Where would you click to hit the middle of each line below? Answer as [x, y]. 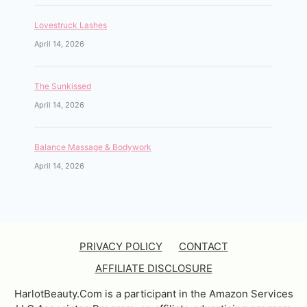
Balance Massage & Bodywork [93, 147]
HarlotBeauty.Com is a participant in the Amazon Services [153, 293]
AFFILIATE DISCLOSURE [153, 268]
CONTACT [203, 246]
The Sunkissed [63, 86]
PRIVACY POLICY [121, 246]
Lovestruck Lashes [71, 25]
